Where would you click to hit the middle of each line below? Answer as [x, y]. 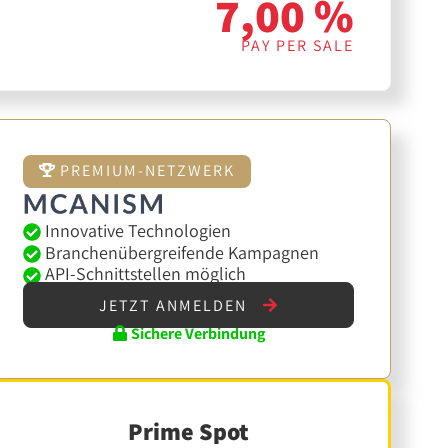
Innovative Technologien [135, 230]
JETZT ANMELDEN [176, 305]
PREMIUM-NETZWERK [144, 171]
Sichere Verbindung [197, 333]
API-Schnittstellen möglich [143, 274]
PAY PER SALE [298, 46]
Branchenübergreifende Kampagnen [179, 252]
